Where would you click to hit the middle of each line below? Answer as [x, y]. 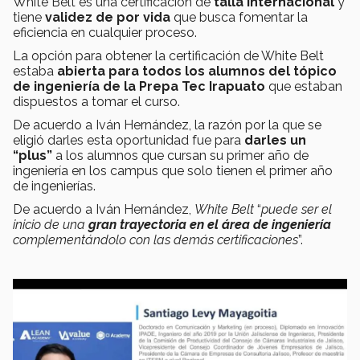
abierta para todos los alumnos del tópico [197, 72]
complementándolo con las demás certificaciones [155, 240]
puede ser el [297, 210]
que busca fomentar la [239, 18]
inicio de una [51, 225]
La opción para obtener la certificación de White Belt [168, 56]
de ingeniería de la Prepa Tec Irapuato [141, 87]
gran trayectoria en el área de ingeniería [210, 225]
